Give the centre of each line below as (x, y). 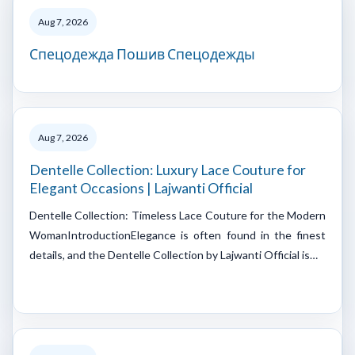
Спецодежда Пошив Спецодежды (142, 54)
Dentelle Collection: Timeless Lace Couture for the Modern (177, 215)
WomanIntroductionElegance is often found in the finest (177, 235)
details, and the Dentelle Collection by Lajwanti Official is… (174, 254)
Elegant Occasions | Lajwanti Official (141, 188)
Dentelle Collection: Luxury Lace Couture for (168, 170)
